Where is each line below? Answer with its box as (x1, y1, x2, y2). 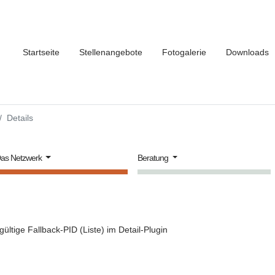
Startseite (23, 47, 60, 57)
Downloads (226, 47, 269, 57)
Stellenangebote (79, 47, 142, 57)
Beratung (137, 153, 170, 163)
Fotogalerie (162, 47, 206, 57)
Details (7, 113, 33, 123)
